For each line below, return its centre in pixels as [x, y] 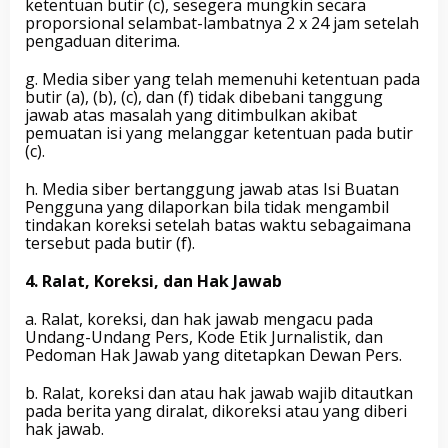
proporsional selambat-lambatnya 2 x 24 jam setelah [222, 23]
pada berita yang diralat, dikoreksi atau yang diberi [216, 411]
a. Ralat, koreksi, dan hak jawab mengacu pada [199, 319]
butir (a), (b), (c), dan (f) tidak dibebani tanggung [204, 97]
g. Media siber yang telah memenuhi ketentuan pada [222, 79]
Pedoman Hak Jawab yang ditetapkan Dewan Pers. [213, 355]
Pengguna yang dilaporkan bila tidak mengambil [207, 207]
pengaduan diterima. [102, 41]
